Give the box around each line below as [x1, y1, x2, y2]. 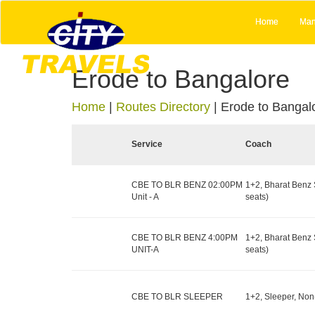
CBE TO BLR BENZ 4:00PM [131, 233, 238, 243]
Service [131, 139, 162, 149]
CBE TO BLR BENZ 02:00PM [131, 180, 243, 190]
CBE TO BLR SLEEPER [131, 291, 223, 302]
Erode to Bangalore [72, 65, 290, 94]
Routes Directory [116, 100, 210, 114]
